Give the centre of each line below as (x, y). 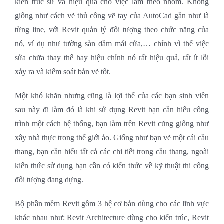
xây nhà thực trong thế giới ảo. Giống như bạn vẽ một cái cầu (112, 137)
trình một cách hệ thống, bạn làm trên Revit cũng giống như (112, 123)
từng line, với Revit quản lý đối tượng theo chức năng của (112, 29)
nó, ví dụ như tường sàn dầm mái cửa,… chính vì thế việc (112, 43)
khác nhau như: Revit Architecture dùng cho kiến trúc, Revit (112, 217)
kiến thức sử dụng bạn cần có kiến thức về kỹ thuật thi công (112, 165)
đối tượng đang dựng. (49, 179)
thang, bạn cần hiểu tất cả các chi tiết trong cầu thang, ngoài (112, 151)
